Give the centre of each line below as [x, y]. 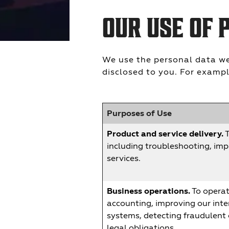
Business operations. [148, 191]
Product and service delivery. [165, 134]
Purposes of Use [139, 113]
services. [124, 158]
